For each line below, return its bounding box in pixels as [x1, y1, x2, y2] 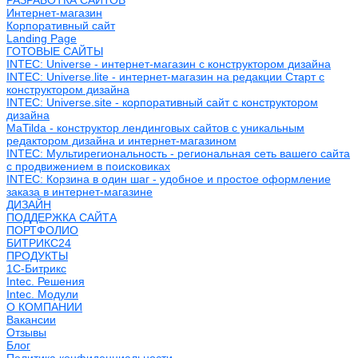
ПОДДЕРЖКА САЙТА [6, 211, 117, 224]
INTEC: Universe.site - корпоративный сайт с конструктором [6, 96, 318, 109]
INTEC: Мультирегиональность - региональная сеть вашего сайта [6, 147, 350, 160]
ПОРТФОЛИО [6, 224, 78, 237]
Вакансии [6, 313, 56, 326]
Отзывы [6, 326, 46, 339]
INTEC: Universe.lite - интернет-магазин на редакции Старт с [6, 70, 324, 83]
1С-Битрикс [6, 262, 66, 275]
